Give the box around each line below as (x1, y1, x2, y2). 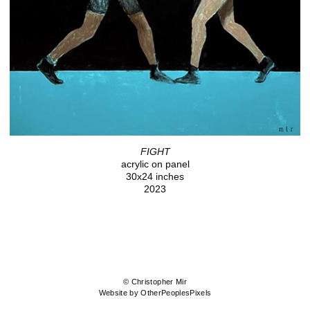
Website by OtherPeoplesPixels (98, 289, 212, 298)
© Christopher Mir (123, 277, 187, 286)
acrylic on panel (120, 158, 190, 170)
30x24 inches (126, 171, 184, 182)
